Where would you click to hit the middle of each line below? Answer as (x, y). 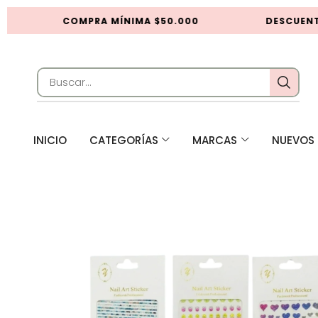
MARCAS (215, 141)
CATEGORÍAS (124, 141)
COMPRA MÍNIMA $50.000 (118, 21)
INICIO (50, 141)
